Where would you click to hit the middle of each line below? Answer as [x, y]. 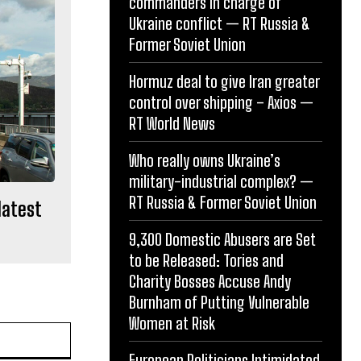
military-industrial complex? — [221, 181]
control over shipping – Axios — [221, 102]
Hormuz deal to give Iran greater [224, 81]
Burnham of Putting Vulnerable [219, 302]
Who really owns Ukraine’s [205, 160]
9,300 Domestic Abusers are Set [222, 239]
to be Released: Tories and [206, 260]
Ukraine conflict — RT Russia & [220, 23]
